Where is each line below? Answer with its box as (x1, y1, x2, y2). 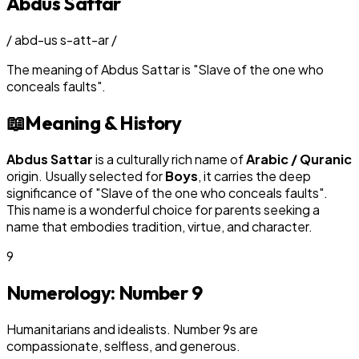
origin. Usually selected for (6, 167, 165, 184)
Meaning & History (25, 110, 182, 135)
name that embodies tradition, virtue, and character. (6, 217, 313, 235)
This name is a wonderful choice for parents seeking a (6, 200, 320, 218)
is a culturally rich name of (93, 150, 246, 167)
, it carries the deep (198, 167, 311, 184)
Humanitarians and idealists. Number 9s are (6, 320, 258, 337)
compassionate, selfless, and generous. (6, 337, 240, 354)
